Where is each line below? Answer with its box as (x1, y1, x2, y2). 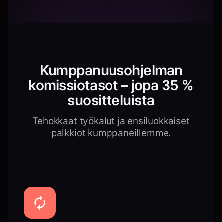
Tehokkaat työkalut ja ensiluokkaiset (32, 115, 190, 127)
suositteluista (67, 92, 155, 109)
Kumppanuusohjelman (39, 62, 183, 79)
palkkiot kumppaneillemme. (51, 127, 171, 139)
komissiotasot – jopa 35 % (28, 77, 194, 94)
